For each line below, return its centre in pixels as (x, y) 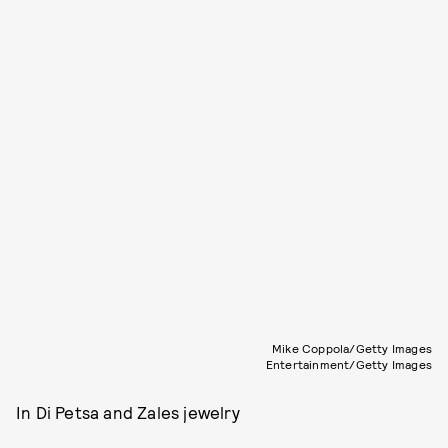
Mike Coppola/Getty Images (352, 348)
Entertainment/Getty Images (348, 364)
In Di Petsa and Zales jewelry (128, 412)
